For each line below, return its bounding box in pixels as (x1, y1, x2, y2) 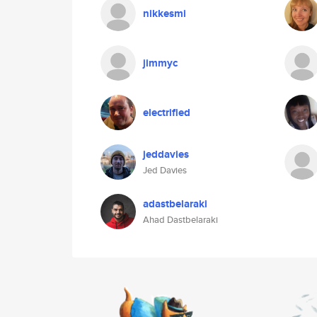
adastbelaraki (143, 196, 207, 212)
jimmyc (143, 55, 178, 71)
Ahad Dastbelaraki (143, 213, 218, 226)
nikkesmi (143, 6, 186, 21)
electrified (143, 105, 190, 120)
